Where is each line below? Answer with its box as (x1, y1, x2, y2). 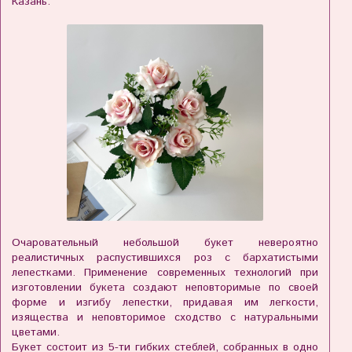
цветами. (12, 324, 60, 341)
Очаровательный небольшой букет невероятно (12, 235, 318, 251)
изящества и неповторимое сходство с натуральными (12, 310, 318, 326)
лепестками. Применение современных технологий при (12, 265, 318, 281)
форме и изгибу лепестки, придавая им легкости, (12, 295, 318, 311)
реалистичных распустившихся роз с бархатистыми (12, 250, 318, 266)
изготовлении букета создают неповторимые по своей (12, 280, 318, 296)
